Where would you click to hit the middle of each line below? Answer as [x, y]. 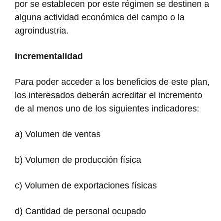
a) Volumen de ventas [58, 134]
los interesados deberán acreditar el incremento [109, 95]
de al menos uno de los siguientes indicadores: [107, 108]
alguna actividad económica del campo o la [100, 17]
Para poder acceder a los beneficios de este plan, [112, 82]
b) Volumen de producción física [78, 160]
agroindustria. [42, 30]
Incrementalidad [49, 56]
